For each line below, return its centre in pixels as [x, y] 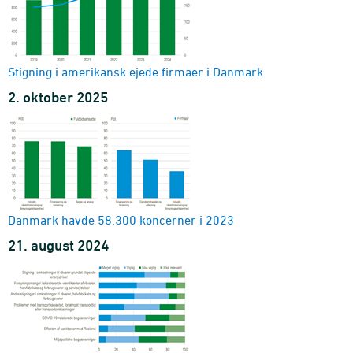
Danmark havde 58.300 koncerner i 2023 [121, 219]
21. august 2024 [58, 245]
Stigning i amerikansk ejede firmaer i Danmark [136, 71]
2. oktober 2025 [58, 97]
